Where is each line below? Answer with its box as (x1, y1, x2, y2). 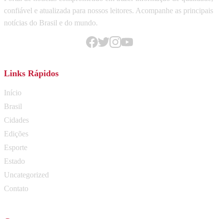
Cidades (4, 115, 29, 124)
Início (4, 88, 22, 97)
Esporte (4, 143, 27, 152)
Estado (4, 156, 25, 165)
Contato (4, 184, 28, 193)
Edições (4, 129, 28, 138)
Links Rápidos (4, 68, 59, 78)
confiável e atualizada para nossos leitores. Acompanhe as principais (4, 6, 213, 15)
